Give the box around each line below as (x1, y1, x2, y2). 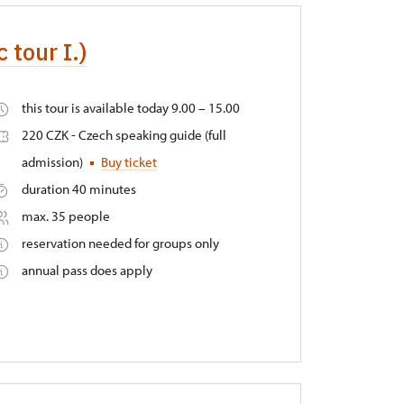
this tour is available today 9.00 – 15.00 (22, 99, 241, 116)
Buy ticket (101, 153, 158, 170)
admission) (22, 153, 87, 170)
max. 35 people (22, 207, 111, 225)
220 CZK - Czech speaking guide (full (22, 126, 227, 143)
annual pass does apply (22, 262, 153, 279)
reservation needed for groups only (22, 234, 220, 252)
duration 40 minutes (22, 180, 137, 197)
